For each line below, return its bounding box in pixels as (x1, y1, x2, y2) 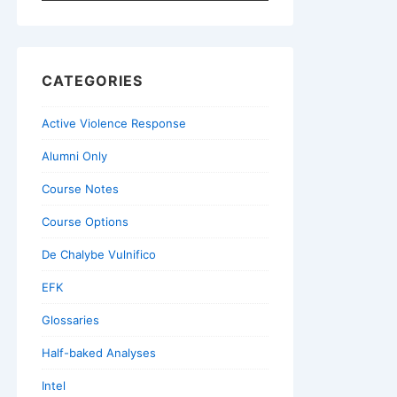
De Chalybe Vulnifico (42, 247, 156, 262)
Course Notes (42, 182, 119, 197)
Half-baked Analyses (42, 346, 156, 361)
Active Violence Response (42, 116, 186, 131)
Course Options (42, 214, 128, 230)
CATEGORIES (42, 72, 143, 90)
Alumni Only (42, 149, 107, 164)
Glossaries (42, 313, 99, 328)
